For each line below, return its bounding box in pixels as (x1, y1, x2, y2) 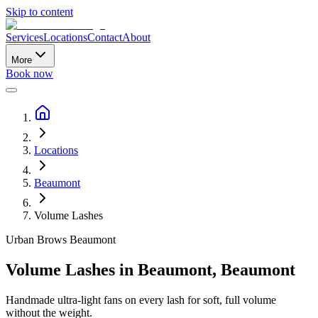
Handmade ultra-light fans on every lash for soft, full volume (6, 293, 276, 306)
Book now (6, 67, 53, 79)
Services (6, 31, 43, 43)
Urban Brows (6, 234, 70, 246)
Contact (87, 31, 122, 43)
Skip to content (6, 6, 73, 18)
